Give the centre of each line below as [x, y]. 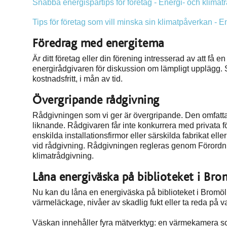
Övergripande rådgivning [96, 100]
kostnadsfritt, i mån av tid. [78, 79]
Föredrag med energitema [98, 44]
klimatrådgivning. [63, 156]
